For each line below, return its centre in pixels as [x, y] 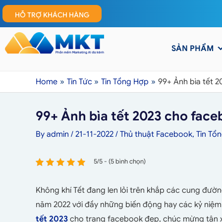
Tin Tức [79, 82]
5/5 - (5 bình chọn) [120, 162]
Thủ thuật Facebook [156, 134]
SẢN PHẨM [193, 49]
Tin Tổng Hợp [125, 82]
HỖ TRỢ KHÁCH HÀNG [52, 15]
